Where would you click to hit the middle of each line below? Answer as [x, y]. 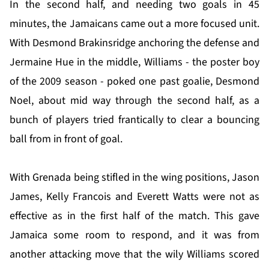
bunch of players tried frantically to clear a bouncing [134, 120]
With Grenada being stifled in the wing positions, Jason [134, 178]
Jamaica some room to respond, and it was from [134, 235]
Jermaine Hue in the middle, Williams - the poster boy [134, 62]
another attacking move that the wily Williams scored [134, 255]
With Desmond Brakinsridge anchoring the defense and [134, 43]
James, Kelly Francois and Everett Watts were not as [134, 197]
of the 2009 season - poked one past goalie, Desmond [134, 82]
